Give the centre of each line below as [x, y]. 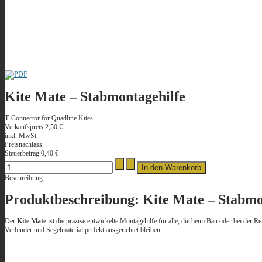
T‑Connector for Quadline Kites [49, 118]
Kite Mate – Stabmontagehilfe [95, 97]
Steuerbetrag [23, 154]
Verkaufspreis [25, 127]
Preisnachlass [23, 145]
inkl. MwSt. [21, 136]
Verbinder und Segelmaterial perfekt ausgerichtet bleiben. [83, 230]
